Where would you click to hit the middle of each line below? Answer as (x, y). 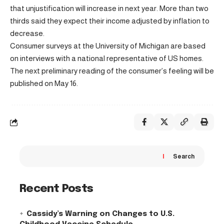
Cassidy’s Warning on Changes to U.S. (100, 214)
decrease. (27, 33)
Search (184, 156)
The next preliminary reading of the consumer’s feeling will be (112, 71)
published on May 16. (44, 83)
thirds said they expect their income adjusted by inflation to (110, 21)
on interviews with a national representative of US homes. (107, 58)
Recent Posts (56, 189)
